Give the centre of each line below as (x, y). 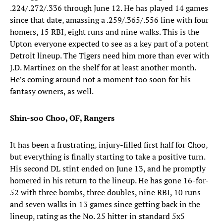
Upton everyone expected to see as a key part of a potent (109, 44)
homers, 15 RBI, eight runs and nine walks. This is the (105, 32)
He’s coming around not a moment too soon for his (100, 80)
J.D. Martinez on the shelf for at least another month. (103, 68)
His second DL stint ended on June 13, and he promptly (108, 169)
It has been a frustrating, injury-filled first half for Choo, (109, 145)
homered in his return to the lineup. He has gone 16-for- (109, 181)
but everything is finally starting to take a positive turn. (108, 157)
